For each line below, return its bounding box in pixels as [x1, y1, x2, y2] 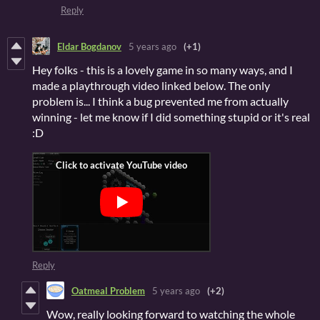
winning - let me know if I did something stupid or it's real [32, 110, 310, 124]
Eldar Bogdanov [57, 40, 121, 52]
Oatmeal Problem [71, 284, 145, 296]
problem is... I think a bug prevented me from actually [32, 94, 289, 109]
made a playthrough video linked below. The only [32, 79, 270, 93]
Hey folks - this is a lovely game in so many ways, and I [32, 63, 293, 77]
